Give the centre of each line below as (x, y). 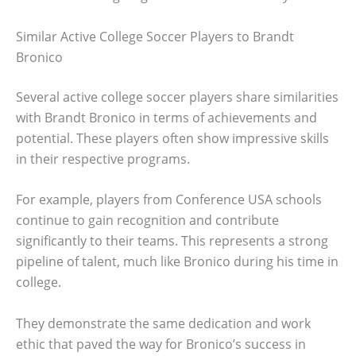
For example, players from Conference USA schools (169, 200)
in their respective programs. (103, 159)
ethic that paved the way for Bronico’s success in (161, 344)
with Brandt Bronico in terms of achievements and (166, 117)
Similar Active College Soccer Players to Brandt (155, 36)
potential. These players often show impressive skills (172, 138)
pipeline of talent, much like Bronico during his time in (177, 262)
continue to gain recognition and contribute (147, 221)
